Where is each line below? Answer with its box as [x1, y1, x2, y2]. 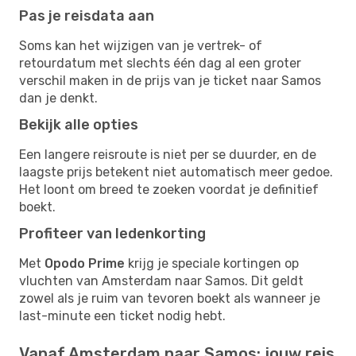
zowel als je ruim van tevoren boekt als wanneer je [19, 290, 320, 306]
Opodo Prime [44, 255, 125, 271]
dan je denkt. [19, 90, 98, 106]
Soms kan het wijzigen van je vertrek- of [19, 37, 262, 53]
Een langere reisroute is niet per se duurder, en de [19, 146, 316, 162]
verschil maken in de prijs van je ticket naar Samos [19, 72, 321, 88]
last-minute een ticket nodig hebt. [19, 308, 226, 323]
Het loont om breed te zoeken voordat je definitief [19, 181, 319, 197]
